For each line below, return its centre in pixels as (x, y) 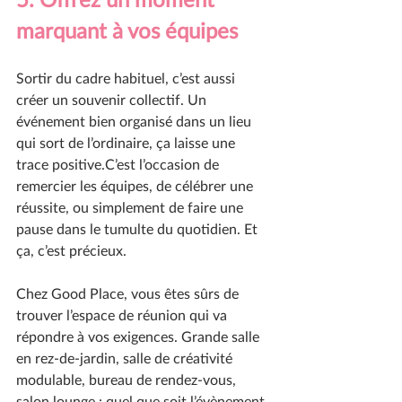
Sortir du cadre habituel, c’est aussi (127, 77)
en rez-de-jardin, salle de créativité (126, 357)
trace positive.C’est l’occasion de (119, 163)
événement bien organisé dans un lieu (135, 120)
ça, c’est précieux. (71, 249)
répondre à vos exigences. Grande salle (140, 336)
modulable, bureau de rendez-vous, (128, 379)
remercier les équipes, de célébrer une (136, 185)
